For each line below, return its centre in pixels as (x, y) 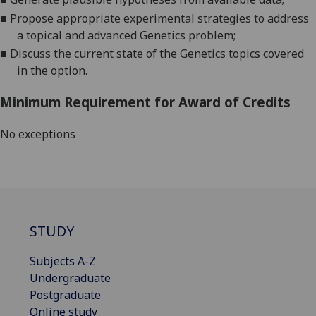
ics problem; (203, 35)
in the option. (52, 71)
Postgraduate (65, 294)
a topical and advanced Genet (94, 35)
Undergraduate (70, 278)
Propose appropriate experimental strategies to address (159, 18)
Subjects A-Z (63, 261)
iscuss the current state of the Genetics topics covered (161, 54)
